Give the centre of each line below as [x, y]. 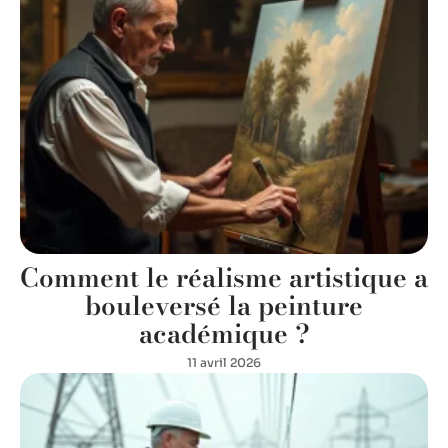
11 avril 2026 [224, 363]
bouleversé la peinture [224, 306]
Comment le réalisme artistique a [224, 278]
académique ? [224, 334]
